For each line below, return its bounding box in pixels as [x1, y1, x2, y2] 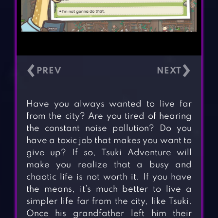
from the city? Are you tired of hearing [26, 112, 192, 121]
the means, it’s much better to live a [26, 185, 192, 194]
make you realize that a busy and [26, 161, 192, 170]
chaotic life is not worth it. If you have [26, 173, 192, 182]
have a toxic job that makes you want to [26, 136, 192, 145]
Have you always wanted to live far [26, 100, 192, 109]
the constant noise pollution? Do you [26, 124, 192, 133]
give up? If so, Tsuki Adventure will [26, 148, 192, 158]
